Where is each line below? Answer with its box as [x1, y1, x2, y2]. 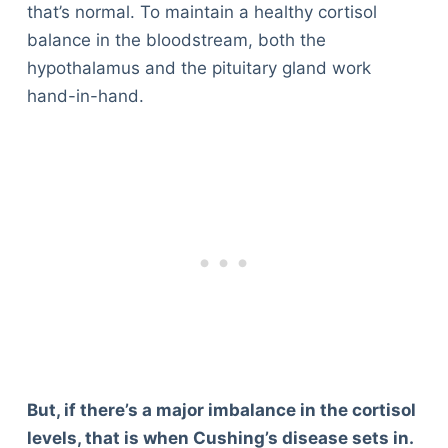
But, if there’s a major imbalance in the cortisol [26, 399, 416, 420]
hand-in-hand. [26, 86, 144, 107]
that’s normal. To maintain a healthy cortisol [26, 2, 377, 23]
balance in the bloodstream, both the [26, 30, 326, 51]
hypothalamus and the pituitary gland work [26, 58, 371, 79]
